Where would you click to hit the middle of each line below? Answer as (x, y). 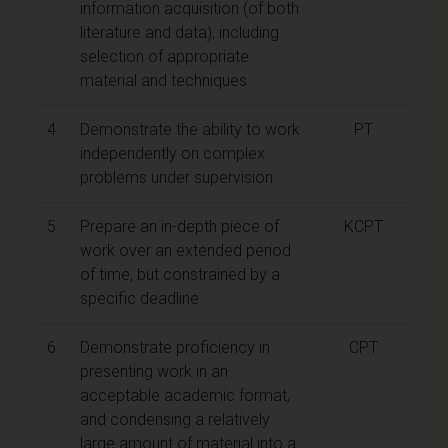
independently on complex (172, 153)
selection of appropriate (164, 56)
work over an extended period (185, 250)
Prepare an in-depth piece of (179, 226)
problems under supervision (176, 177)
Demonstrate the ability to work (190, 129)
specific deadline (139, 298)
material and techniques (163, 80)
